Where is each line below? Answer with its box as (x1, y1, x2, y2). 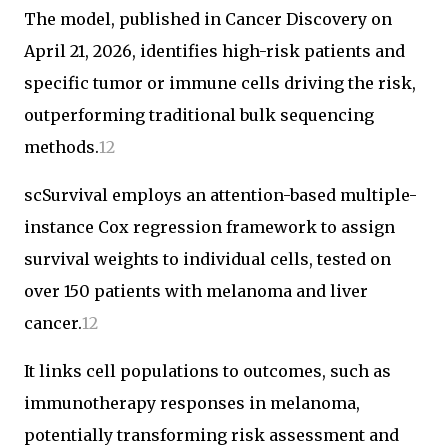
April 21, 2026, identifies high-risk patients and (24, 41, 405, 61)
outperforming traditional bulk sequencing (24, 105, 374, 125)
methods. (24, 137, 99, 157)
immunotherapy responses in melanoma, (24, 393, 360, 413)
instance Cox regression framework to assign (24, 217, 395, 237)
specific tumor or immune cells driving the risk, (24, 73, 416, 93)
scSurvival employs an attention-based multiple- (24, 185, 417, 205)
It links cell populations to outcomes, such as (24, 361, 391, 381)
